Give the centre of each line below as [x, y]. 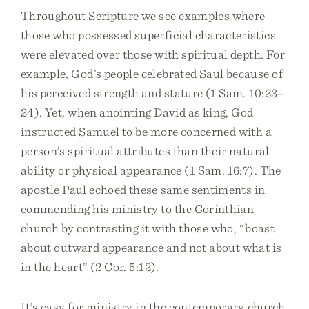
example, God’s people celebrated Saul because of [152, 73]
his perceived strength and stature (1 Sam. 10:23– [153, 93]
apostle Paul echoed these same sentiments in [143, 189]
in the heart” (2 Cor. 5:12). [90, 267]
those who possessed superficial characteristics [148, 35]
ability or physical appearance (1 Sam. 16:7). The [151, 170]
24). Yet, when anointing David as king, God [137, 112]
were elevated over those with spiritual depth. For [153, 54]
